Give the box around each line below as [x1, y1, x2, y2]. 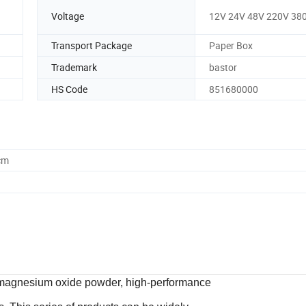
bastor [209, 60, 237, 74]
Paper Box [209, 38, 253, 52]
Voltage [51, 10, 84, 23]
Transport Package [51, 38, 132, 52]
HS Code [51, 82, 87, 96]
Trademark [51, 60, 97, 74]
